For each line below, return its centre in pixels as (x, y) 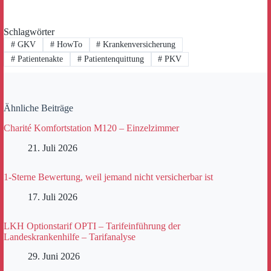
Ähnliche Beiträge (38, 108)
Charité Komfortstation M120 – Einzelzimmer (91, 128)
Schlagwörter (29, 31)
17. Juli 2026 (53, 197)
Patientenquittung (113, 59)
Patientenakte (39, 59)
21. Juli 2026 (53, 148)
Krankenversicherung (138, 44)
